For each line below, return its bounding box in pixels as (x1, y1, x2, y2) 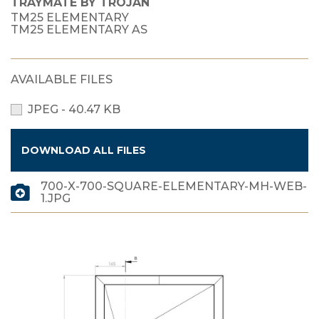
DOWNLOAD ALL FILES (21, 143, 147, 157)
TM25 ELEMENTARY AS (11, 23, 147, 37)
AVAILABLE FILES (11, 72, 113, 86)
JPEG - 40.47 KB (28, 103, 120, 117)
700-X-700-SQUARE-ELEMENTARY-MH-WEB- (41, 179, 307, 193)
